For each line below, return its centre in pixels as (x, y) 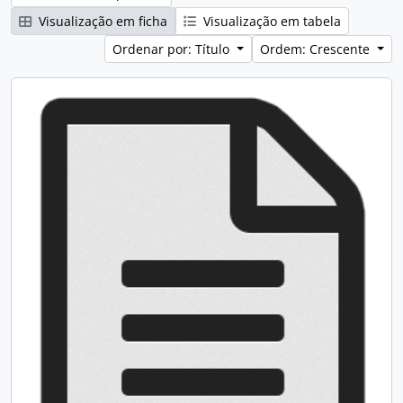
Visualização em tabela (270, 21)
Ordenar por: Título (173, 49)
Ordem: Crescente (317, 49)
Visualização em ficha (101, 21)
